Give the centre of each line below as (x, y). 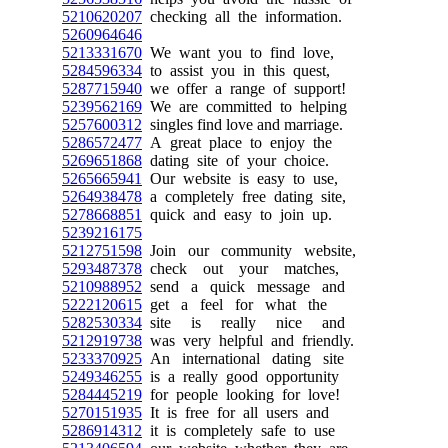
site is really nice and (243, 322)
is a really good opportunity (240, 376)
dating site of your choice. (235, 160)
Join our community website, (249, 250)
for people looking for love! (241, 394)
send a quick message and (243, 286)
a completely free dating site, (244, 196)
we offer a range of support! (244, 88)
